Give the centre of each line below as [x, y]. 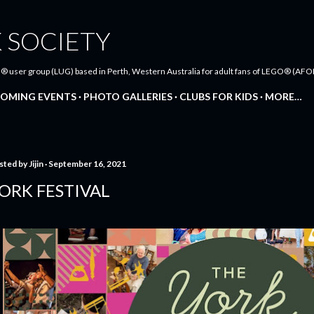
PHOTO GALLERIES [128, 96]
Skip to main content [157, 18]
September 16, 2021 [87, 164]
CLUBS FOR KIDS [219, 96]
